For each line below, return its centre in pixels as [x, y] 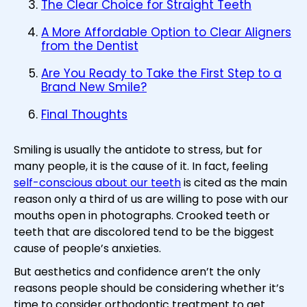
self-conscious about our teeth [97, 183]
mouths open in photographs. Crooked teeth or [142, 216]
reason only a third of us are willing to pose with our [151, 199]
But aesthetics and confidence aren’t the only [137, 272]
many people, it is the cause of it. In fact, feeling [141, 167]
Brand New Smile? [94, 87]
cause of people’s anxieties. [87, 249]
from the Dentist [90, 46]
